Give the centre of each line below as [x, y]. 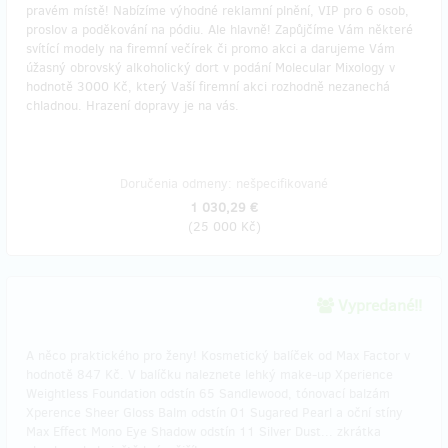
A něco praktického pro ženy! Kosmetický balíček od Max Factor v [218, 355]
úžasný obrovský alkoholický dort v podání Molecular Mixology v [210, 67]
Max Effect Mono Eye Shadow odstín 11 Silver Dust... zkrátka [203, 431]
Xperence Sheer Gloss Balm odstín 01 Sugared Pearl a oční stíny [214, 412]
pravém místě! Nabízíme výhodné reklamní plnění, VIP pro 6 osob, [217, 10]
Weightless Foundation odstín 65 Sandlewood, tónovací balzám [208, 393]
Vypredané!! [378, 305]
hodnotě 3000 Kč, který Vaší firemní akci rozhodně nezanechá [208, 86]
